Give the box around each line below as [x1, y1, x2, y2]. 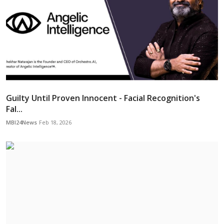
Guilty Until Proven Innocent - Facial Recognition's [6, 92, 200, 103]
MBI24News [6, 118, 37, 126]
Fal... [6, 103, 22, 114]
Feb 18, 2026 [39, 118, 71, 126]
